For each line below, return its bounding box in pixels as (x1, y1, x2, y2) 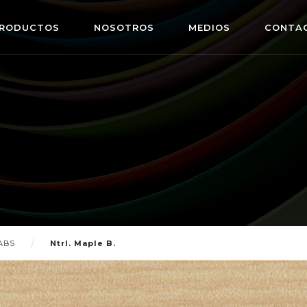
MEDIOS (188, 22, 230, 33)
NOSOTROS (94, 22, 154, 33)
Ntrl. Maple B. (50, 238, 116, 248)
